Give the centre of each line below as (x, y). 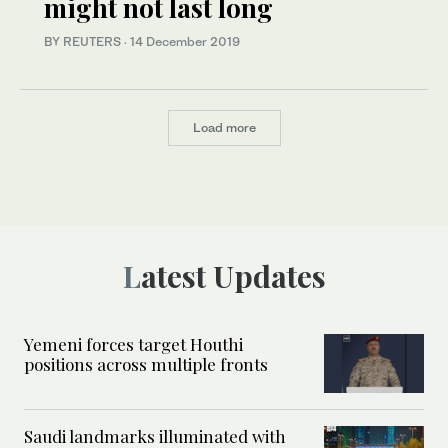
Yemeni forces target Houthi (133, 343)
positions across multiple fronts (146, 363)
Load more (224, 128)
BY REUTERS (84, 42)
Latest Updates (233, 275)
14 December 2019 (185, 42)
